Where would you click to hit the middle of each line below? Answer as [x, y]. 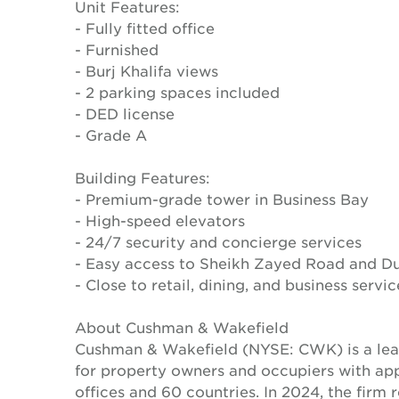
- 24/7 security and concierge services [218, 241]
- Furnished [117, 49]
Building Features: [142, 177]
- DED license [125, 113]
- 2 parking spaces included [177, 92]
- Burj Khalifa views [147, 70]
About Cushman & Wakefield [182, 327]
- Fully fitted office [145, 28]
